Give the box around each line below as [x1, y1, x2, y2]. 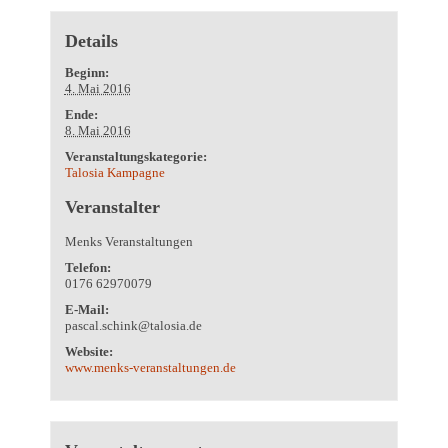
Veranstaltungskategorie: [64, 148, 207, 164]
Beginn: [64, 64, 109, 80]
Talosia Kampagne [64, 164, 165, 180]
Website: [64, 343, 113, 359]
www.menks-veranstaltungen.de [64, 359, 236, 375]
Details [64, 30, 118, 51]
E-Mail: [64, 301, 109, 317]
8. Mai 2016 [64, 122, 131, 138]
